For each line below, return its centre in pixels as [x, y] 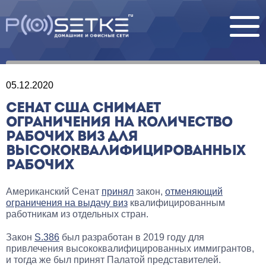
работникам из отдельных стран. [77, 214]
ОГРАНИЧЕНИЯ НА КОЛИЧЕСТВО [119, 123]
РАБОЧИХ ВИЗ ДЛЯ [72, 137]
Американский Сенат [54, 191]
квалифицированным [176, 203]
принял [118, 191]
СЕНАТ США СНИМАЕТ [83, 109]
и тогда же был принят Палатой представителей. [113, 260]
